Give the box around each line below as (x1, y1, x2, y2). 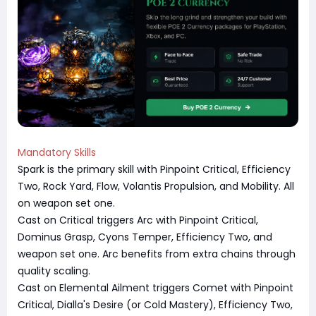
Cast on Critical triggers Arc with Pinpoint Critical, (18, 213, 258, 228)
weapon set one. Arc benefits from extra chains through (18, 247, 296, 262)
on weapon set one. (18, 196, 115, 211)
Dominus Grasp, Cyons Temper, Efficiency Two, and (18, 230, 272, 245)
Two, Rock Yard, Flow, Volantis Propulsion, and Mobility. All (18, 179, 294, 194)
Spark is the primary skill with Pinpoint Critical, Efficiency (18, 162, 291, 177)
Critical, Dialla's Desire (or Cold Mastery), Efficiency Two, (18, 298, 293, 312)
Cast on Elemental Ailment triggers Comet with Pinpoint (18, 281, 293, 296)
